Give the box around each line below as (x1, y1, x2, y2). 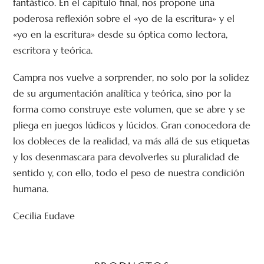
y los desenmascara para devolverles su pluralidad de (13, 151, 240, 163)
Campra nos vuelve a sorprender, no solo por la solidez (13, 71, 249, 84)
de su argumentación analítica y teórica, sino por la (13, 87, 232, 100)
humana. (13, 183, 49, 195)
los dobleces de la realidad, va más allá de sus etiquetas (13, 135, 250, 147)
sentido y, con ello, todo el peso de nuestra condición (13, 167, 245, 179)
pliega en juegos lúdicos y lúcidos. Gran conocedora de (13, 119, 251, 131)
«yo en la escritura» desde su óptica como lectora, (13, 28, 228, 40)
